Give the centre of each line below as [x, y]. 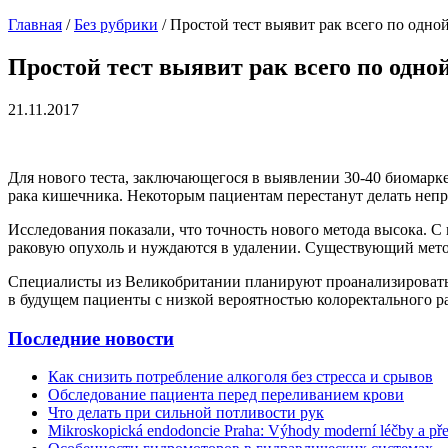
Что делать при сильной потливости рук [186, 413]
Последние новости [91, 338]
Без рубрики [116, 25]
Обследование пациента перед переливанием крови [226, 395]
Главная [35, 25]
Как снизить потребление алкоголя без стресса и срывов [240, 377]
